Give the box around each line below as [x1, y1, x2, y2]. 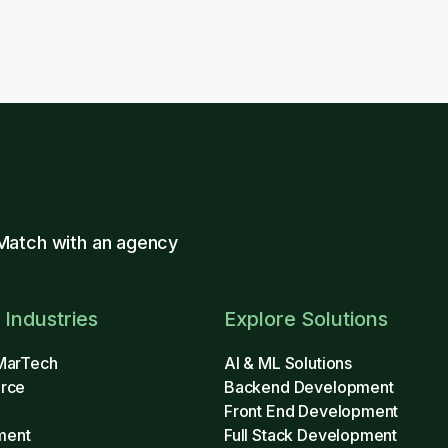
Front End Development [224, 401, 399, 421]
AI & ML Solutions [224, 353, 353, 373]
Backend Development [224, 377, 394, 397]
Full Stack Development [224, 425, 398, 445]
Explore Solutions [224, 307, 388, 331]
